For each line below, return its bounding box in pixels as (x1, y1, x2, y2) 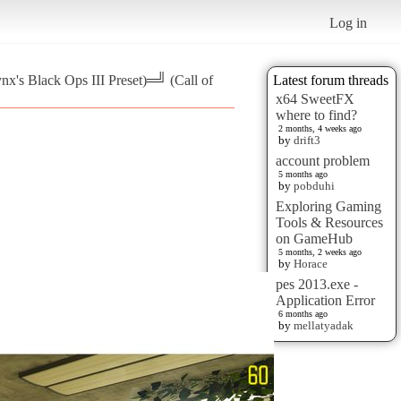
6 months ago (278, 308, 328, 319)
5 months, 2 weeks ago (278, 246, 362, 257)
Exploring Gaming (276, 198, 381, 214)
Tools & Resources (276, 214, 383, 230)
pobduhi (294, 178, 335, 192)
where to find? (276, 107, 357, 123)
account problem (276, 152, 370, 168)
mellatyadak (294, 318, 354, 332)
